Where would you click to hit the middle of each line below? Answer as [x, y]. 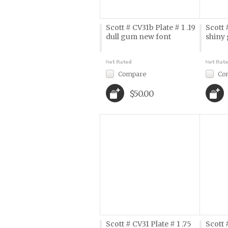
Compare [132, 74]
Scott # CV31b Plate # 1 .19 [150, 27]
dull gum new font [138, 37]
